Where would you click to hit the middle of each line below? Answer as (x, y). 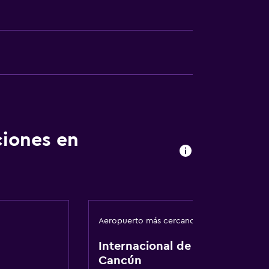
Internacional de (144, 246)
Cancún (120, 261)
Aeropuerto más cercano (147, 221)
